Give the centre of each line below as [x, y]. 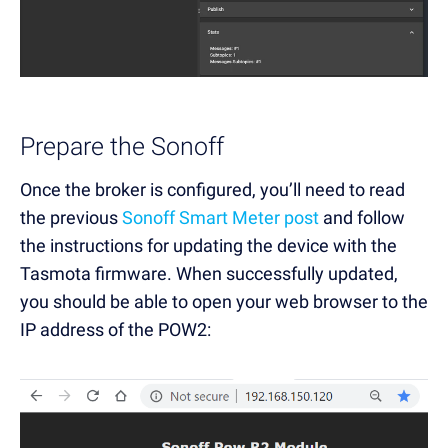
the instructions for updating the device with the [208, 246]
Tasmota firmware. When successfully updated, [209, 274]
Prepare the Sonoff [122, 147]
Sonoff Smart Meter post [220, 218]
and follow [362, 218]
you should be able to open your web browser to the [224, 302]
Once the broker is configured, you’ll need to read [212, 190]
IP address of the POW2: [115, 330]
